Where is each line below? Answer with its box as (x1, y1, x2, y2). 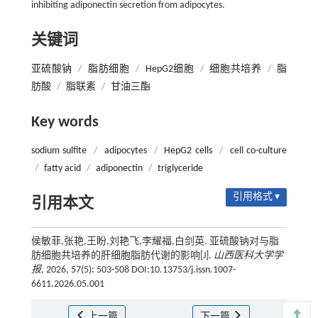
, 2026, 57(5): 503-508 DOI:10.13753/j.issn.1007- (40, 265, 236, 276)
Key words (31, 114, 99, 131)
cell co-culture (229, 146, 287, 157)
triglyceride (157, 163, 203, 175)
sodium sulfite (31, 146, 87, 157)
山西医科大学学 (213, 251, 283, 262)
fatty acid (43, 163, 81, 175)
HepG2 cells (164, 146, 213, 157)
